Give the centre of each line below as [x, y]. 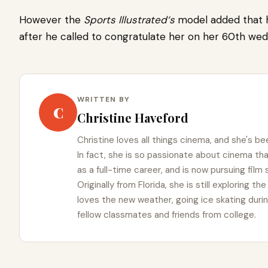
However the [51, 19]
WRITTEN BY [103, 99]
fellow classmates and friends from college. [167, 214]
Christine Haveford [133, 117]
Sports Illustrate [122, 19]
